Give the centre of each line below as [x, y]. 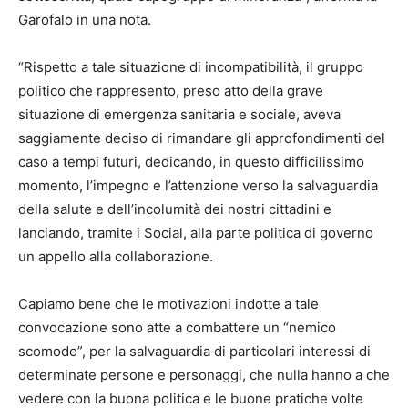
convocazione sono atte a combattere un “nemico [177, 328]
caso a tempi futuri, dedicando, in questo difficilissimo [191, 162]
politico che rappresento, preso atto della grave [171, 91]
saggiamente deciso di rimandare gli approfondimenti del [202, 138]
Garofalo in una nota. [85, 20]
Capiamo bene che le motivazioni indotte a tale [168, 304]
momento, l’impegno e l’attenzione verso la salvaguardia [198, 186]
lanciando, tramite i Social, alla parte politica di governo [196, 233]
